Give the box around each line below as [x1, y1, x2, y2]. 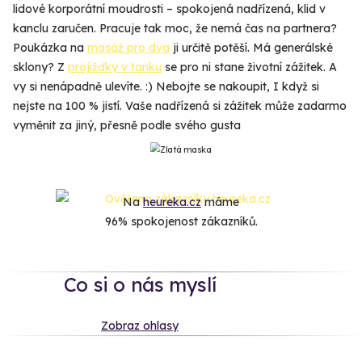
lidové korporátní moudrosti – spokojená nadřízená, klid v [13, 2, 326, 17]
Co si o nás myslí [63, 271, 217, 297]
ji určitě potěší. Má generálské [170, 40, 333, 56]
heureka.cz [143, 195, 201, 210]
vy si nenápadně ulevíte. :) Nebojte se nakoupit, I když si [13, 79, 319, 95]
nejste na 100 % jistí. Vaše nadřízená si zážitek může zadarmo [13, 99, 347, 114]
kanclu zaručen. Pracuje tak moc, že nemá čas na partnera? [13, 21, 337, 36]
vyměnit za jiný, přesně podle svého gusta [13, 118, 241, 133]
